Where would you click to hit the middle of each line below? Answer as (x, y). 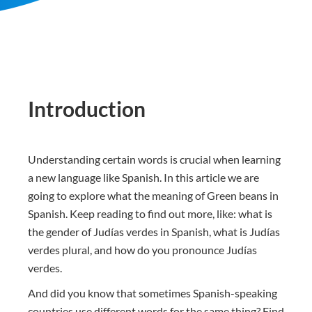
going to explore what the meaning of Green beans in (153, 195)
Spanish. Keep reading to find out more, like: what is (150, 213)
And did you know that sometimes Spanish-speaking (153, 292)
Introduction (87, 108)
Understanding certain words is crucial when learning (154, 159)
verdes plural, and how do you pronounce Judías (142, 249)
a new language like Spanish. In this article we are (143, 177)
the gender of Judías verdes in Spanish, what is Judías (154, 231)
